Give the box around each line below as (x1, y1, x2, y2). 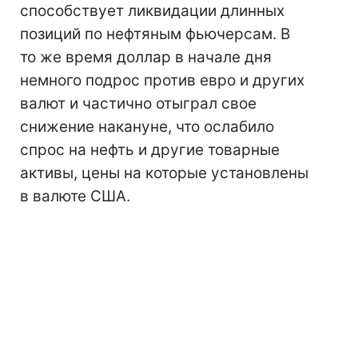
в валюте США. (20, 187, 130, 205)
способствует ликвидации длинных (20, 2, 284, 20)
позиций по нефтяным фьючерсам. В (20, 25, 290, 43)
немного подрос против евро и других (20, 71, 304, 89)
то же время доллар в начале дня (20, 48, 272, 66)
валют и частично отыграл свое (20, 94, 257, 113)
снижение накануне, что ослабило (20, 117, 274, 136)
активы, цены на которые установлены (20, 164, 308, 182)
